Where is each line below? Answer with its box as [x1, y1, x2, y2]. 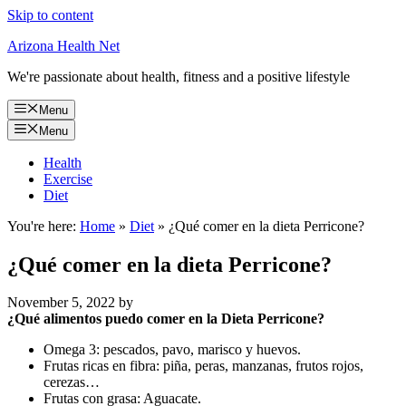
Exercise [43, 170, 92, 187]
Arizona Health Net [7, 38, 120, 53]
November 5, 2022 [7, 295, 115, 311]
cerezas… [43, 374, 100, 391]
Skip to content [7, 7, 93, 23]
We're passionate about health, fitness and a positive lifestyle [7, 69, 350, 84]
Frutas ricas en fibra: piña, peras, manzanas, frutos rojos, [43, 358, 363, 374]
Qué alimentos [14, 311, 101, 327]
